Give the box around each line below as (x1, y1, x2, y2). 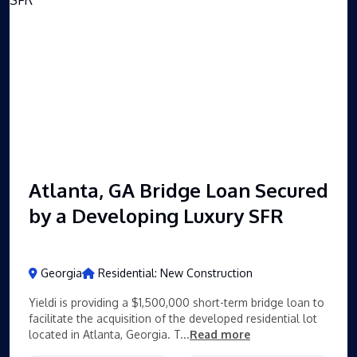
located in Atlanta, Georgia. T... (29, 327, 190, 341)
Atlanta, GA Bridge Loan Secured (29, 177, 328, 202)
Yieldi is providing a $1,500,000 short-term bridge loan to (29, 295, 324, 309)
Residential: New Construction (98, 265, 253, 280)
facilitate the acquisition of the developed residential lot (29, 311, 317, 325)
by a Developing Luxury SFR (29, 202, 284, 228)
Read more (190, 327, 250, 341)
